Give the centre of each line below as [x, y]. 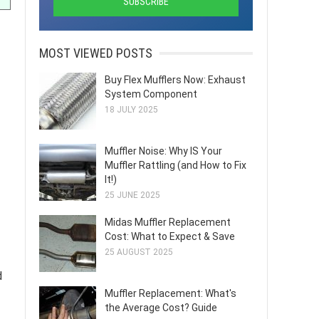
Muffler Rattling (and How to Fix [176, 165]
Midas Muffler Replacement [168, 222]
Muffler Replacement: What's [171, 293]
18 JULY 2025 [131, 110]
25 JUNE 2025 [132, 195]
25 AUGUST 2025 [139, 252]
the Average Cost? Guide [161, 308]
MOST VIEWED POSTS [96, 53]
